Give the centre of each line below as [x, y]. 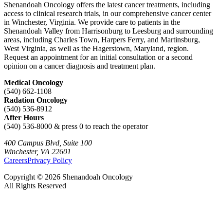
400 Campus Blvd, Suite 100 [48, 143]
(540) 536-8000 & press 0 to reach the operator [76, 127]
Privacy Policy [50, 161]
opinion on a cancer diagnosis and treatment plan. [80, 66]
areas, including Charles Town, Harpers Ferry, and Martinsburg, [102, 40]
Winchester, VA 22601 [37, 152]
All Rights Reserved [35, 186]
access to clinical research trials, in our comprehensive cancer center [108, 14]
